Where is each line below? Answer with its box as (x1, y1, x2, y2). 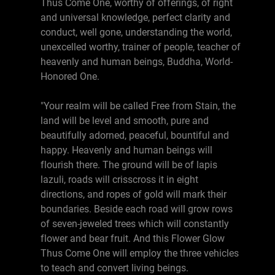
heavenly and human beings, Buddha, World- (41, 56, 233, 68)
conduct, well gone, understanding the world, (41, 26, 232, 38)
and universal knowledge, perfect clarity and (41, 12, 230, 23)
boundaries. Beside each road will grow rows (41, 203, 233, 215)
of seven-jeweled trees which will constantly (41, 218, 229, 230)
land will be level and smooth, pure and (41, 115, 209, 126)
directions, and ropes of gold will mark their (41, 188, 227, 200)
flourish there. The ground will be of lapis (41, 159, 217, 171)
